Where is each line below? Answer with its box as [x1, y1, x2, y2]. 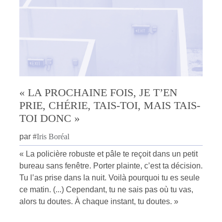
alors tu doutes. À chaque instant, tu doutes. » [19, 197, 178, 206]
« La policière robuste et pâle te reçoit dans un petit [19, 149, 198, 158]
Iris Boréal [37, 132, 69, 141]
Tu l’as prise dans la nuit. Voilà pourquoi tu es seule [19, 173, 200, 182]
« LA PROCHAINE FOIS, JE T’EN [19, 86, 177, 99]
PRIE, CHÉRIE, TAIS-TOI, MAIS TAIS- [19, 99, 200, 111]
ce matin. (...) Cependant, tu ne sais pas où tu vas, [19, 185, 193, 194]
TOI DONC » [19, 111, 80, 124]
